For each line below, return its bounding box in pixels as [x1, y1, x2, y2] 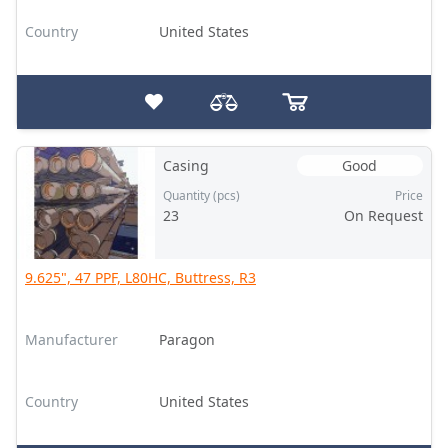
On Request [343, 206, 423, 225]
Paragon [158, 330, 215, 349]
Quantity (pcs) [162, 187, 240, 204]
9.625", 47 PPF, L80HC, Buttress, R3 [25, 268, 256, 287]
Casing [162, 156, 209, 175]
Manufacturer [25, 330, 118, 349]
